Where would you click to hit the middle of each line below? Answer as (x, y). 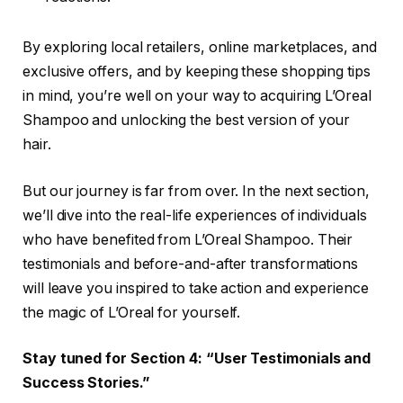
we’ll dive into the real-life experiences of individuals (195, 215)
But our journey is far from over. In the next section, (196, 191)
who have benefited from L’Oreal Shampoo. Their (188, 239)
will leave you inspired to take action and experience (196, 288)
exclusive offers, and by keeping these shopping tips (197, 72)
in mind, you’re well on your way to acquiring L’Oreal (197, 96)
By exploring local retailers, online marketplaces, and (200, 48)
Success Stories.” (86, 383)
